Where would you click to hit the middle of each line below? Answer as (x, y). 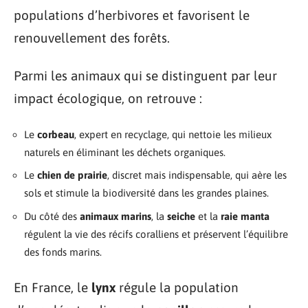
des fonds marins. (63, 252)
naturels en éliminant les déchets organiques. (125, 152)
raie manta (245, 216)
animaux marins (115, 216)
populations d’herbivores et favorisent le (132, 15)
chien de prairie (72, 175)
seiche (181, 216)
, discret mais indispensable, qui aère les (197, 175)
